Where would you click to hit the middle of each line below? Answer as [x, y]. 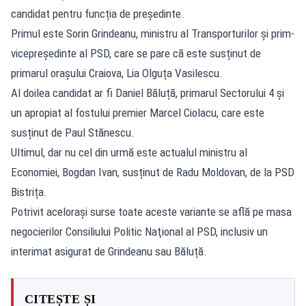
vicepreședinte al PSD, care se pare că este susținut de [136, 53]
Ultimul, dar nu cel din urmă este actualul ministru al [129, 152]
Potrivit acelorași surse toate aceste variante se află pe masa [151, 211]
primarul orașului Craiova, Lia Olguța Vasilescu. [117, 73]
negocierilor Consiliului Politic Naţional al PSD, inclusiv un [139, 231]
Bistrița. [29, 192]
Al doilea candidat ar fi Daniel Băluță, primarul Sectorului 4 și [148, 93]
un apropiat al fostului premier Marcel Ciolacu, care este [138, 112]
